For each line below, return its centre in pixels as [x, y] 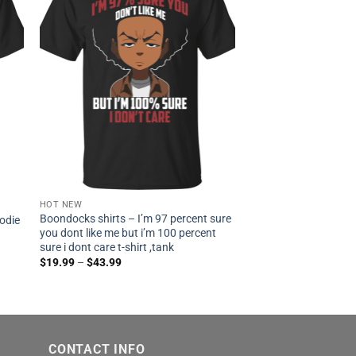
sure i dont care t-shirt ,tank [106, 247]
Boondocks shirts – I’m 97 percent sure [135, 219]
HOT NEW [61, 205]
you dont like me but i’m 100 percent [128, 233]
